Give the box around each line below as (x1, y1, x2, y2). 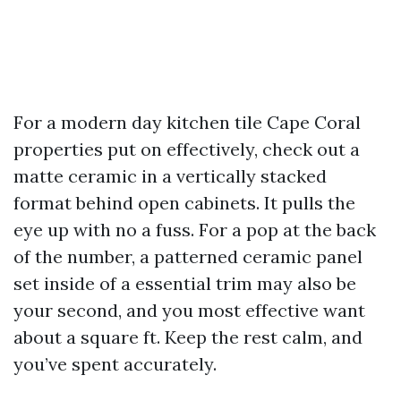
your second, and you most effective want (13, 299, 365, 321)
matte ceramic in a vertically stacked (13, 165, 327, 187)
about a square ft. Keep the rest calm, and (13, 326, 363, 348)
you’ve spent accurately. (13, 353, 217, 375)
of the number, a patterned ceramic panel (13, 245, 363, 268)
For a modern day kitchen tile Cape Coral (13, 111, 361, 133)
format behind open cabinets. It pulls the (13, 192, 355, 214)
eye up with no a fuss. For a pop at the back (13, 218, 376, 241)
